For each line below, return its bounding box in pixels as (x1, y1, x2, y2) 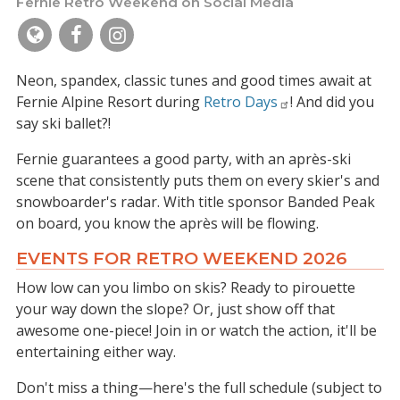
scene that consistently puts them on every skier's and (16, 171, 379, 190)
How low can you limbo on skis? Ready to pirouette (16, 278, 355, 297)
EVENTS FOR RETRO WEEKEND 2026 (16, 247, 347, 269)
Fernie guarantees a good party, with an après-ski (16, 149, 351, 169)
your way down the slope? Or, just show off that (16, 299, 335, 319)
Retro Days (204, 92, 278, 112)
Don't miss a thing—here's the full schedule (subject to (16, 378, 382, 397)
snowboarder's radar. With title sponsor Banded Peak (16, 192, 375, 212)
